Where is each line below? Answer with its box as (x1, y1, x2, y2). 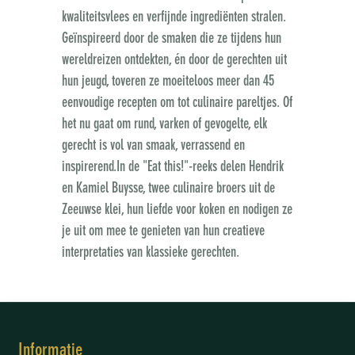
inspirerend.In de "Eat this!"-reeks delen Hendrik (61, 159, 284, 174)
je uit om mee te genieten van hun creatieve (61, 223, 265, 239)
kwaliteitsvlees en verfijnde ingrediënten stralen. (61, 10, 286, 25)
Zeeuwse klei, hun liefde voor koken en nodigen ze (61, 202, 292, 217)
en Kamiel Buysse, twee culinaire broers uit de (61, 181, 275, 196)
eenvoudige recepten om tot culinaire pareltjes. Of (61, 95, 292, 110)
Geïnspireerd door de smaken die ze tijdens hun (61, 31, 281, 46)
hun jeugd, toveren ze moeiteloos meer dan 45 (61, 74, 274, 89)
